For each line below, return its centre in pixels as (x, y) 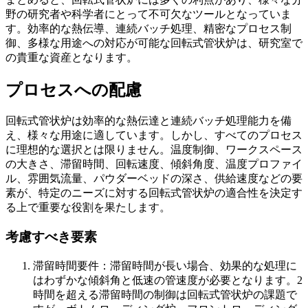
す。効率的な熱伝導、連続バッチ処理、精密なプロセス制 (148, 28)
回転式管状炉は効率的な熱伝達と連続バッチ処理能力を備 (148, 121)
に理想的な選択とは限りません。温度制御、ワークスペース (154, 150)
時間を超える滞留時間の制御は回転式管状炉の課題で (165, 294)
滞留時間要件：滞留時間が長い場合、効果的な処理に (165, 265)
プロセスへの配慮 (74, 90)
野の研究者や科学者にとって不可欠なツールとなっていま (148, 14)
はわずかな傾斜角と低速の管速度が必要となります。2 (168, 280)
